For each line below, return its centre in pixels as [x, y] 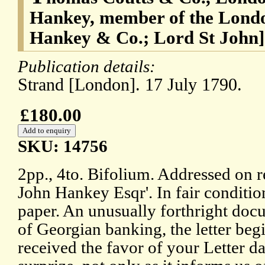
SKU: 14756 [63, 146]
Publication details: [89, 67]
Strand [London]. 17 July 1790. [130, 85]
